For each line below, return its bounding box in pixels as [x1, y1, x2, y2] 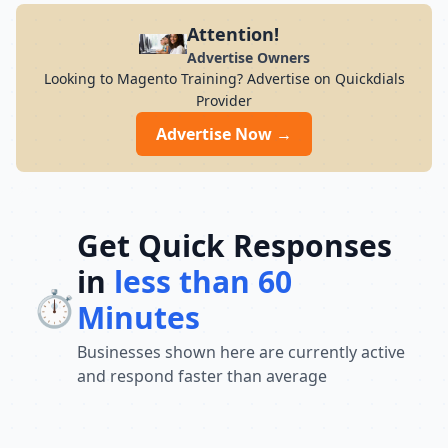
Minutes [77, 297, 200, 338]
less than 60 [114, 261, 292, 302]
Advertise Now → [156, 123, 292, 145]
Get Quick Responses [77, 225, 392, 266]
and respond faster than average [77, 365, 327, 387]
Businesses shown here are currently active [77, 341, 405, 363]
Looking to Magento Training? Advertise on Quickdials [43, 69, 405, 88]
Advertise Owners [186, 48, 310, 67]
